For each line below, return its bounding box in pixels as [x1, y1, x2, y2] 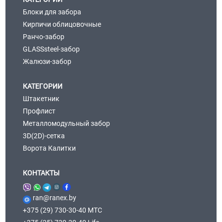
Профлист [22, 107, 55, 115]
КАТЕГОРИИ [22, 82, 62, 90]
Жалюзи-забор [22, 57, 71, 65]
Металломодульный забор [22, 119, 110, 127]
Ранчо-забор [22, 32, 64, 41]
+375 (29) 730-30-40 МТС [22, 206, 102, 214]
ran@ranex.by [31, 193, 76, 202]
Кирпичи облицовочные [22, 20, 101, 28]
